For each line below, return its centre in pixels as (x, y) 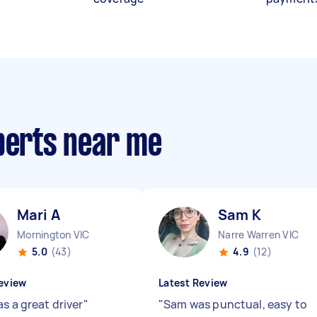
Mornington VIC (53, 235)
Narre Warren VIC (258, 235)
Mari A (39, 215)
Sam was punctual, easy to (235, 304)
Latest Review (193, 283)
